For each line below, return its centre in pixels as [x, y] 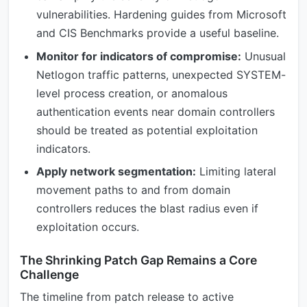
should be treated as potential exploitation [147, 130]
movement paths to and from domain [133, 190]
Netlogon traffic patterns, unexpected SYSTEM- [161, 74]
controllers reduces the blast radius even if [147, 209]
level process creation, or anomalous [132, 93]
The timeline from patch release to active [127, 297]
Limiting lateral [236, 172]
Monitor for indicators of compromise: [139, 56]
